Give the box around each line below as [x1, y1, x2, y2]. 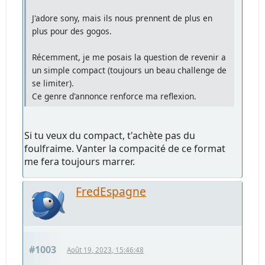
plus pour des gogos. [32, 25, 112, 37]
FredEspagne [76, 183, 147, 199]
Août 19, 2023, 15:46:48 [67, 245, 144, 254]
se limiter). [32, 77, 75, 89]
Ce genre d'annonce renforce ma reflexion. [32, 90, 197, 102]
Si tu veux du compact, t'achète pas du [24, 128, 196, 142]
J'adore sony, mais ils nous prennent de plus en [32, 12, 213, 24]
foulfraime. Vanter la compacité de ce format [24, 141, 226, 155]
